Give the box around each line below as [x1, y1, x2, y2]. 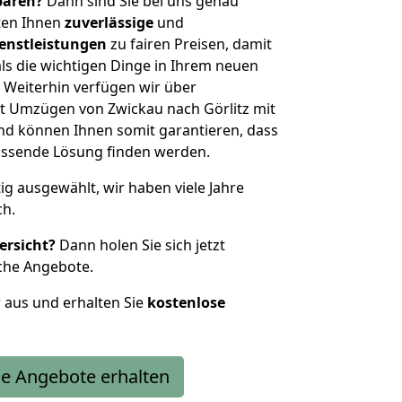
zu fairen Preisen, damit [107, 34, 272, 54]
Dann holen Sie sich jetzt [56, 235, 225, 255]
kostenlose [147, 293, 225, 312]
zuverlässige [65, 13, 153, 32]
